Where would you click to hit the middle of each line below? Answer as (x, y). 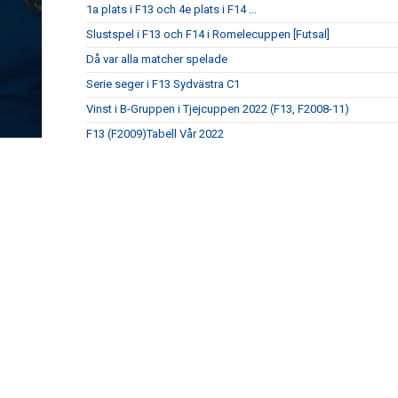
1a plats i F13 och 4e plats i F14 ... (171, 10)
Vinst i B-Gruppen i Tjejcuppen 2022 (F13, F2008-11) (218, 109)
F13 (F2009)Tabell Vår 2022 (155, 134)
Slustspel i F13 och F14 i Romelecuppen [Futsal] (208, 35)
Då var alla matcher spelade (157, 60)
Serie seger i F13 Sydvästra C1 (163, 84)
